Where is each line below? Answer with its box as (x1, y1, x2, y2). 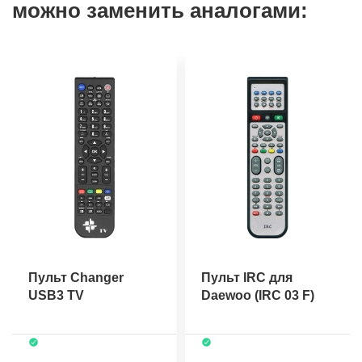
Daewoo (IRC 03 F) (201, 288, 314, 303)
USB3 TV (28, 288, 84, 303)
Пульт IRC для (201, 271, 293, 285)
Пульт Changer (28, 271, 124, 285)
